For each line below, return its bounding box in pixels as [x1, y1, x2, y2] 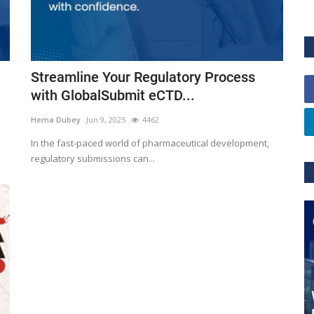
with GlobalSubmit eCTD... [31, 87, 195, 104]
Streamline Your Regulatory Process [31, 69, 255, 86]
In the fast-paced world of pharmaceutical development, [31, 137, 269, 150]
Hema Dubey [31, 114, 81, 125]
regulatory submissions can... [31, 152, 155, 165]
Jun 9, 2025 [86, 114, 125, 125]
